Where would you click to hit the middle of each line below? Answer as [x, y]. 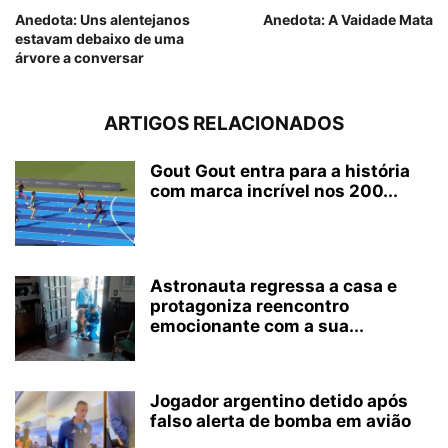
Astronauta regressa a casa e [273, 286]
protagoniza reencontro [249, 306]
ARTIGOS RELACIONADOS [224, 124]
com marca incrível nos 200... [274, 191]
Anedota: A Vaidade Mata [348, 20]
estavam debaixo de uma [99, 39]
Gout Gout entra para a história [280, 171]
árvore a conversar [79, 58]
